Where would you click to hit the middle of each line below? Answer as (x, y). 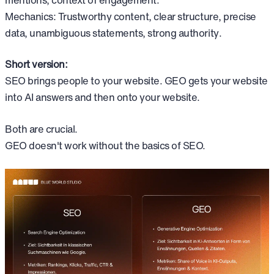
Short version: (36, 65)
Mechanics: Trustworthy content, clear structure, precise (131, 16)
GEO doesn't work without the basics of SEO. (106, 145)
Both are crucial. (41, 129)
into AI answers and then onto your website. (103, 98)
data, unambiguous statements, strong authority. (113, 33)
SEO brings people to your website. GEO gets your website (136, 81)
